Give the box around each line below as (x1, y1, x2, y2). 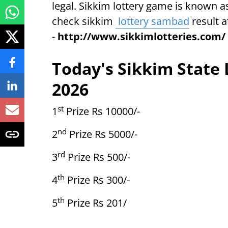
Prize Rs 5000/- (67, 127, 137, 141)
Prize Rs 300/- (65, 173, 130, 187)
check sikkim (52, 14, 116, 28)
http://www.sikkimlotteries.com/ (58, 30, 225, 43)
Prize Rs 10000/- (64, 104, 140, 118)
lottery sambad (116, 14, 189, 28)
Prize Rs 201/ (65, 196, 127, 210)
